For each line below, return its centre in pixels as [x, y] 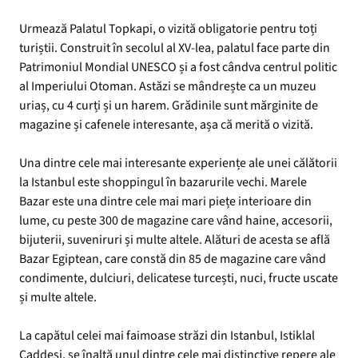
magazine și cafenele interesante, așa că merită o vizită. [166, 124]
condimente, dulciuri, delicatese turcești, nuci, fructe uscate [179, 278]
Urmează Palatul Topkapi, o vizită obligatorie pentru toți [168, 28]
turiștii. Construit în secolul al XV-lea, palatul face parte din [175, 48]
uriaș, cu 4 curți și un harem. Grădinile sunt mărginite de [169, 105]
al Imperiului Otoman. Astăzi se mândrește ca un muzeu [168, 86]
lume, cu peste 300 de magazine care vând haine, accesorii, [176, 220]
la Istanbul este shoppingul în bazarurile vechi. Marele [163, 182]
